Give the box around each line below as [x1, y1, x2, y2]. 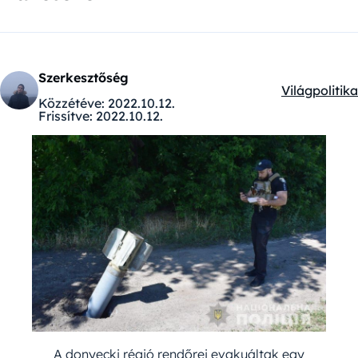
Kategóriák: [280, 91, 352, 108]
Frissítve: [38, 108, 93, 124]
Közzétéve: [38, 95, 105, 111]
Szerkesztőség [38, 70, 129, 86]
